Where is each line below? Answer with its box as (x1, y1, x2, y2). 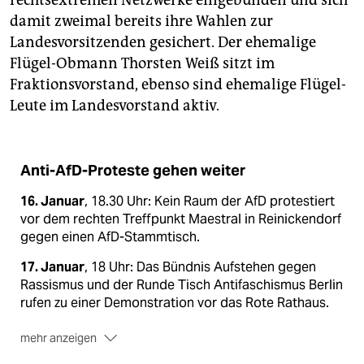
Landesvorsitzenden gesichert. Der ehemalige (10, 33, 316, 52)
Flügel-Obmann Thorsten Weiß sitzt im (10, 54, 275, 73)
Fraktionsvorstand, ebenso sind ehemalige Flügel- (10, 76, 346, 94)
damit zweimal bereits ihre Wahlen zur (10, 12, 273, 31)
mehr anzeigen (20, 331, 97, 346)
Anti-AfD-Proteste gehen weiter (20, 162, 245, 180)
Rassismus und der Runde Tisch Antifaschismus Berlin (20, 276, 343, 294)
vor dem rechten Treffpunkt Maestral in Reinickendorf (20, 210, 341, 228)
